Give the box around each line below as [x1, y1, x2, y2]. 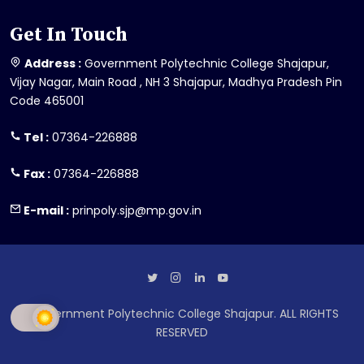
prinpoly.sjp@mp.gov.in [69, 201, 201, 219]
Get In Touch [10, 22, 128, 47]
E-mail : [21, 201, 69, 219]
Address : [24, 54, 81, 71]
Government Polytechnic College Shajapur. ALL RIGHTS [25, 305, 339, 322]
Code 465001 [10, 92, 84, 109]
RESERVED [156, 323, 208, 340]
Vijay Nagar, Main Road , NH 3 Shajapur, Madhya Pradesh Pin [10, 73, 342, 90]
